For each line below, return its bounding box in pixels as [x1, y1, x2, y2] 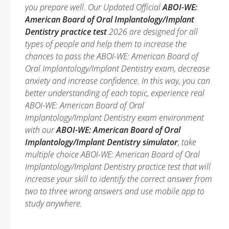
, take [178, 136, 196, 148]
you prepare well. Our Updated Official [25, 2, 163, 13]
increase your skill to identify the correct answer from [25, 173, 212, 185]
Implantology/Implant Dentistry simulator [25, 136, 178, 148]
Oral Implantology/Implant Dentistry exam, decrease [25, 63, 210, 74]
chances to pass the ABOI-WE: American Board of [25, 51, 198, 62]
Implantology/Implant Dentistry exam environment [25, 112, 204, 123]
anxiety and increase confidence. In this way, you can [25, 75, 210, 86]
